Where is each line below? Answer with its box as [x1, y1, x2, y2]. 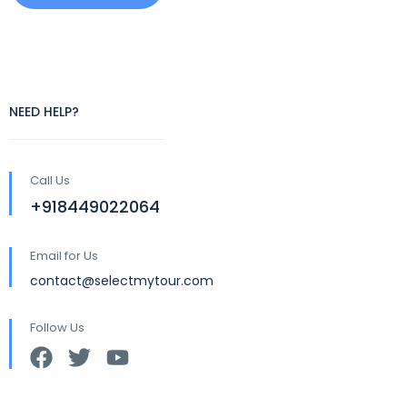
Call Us [30, 172, 70, 189]
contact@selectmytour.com [30, 272, 213, 290]
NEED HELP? [9, 103, 79, 121]
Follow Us [30, 319, 84, 336]
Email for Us [30, 247, 98, 264]
